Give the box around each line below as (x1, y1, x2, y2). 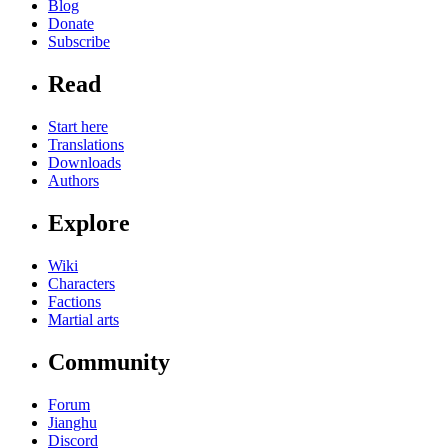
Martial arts (48, 310, 119, 328)
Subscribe (48, 33, 110, 51)
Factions (48, 292, 101, 310)
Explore (48, 210, 130, 237)
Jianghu (48, 413, 97, 431)
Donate (48, 15, 94, 33)
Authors (48, 172, 99, 190)
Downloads (48, 154, 121, 172)
